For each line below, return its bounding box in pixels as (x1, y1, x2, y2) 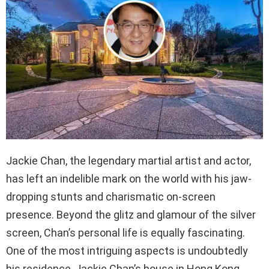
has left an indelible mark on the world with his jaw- (6, 172, 252, 185)
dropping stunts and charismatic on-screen (6, 190, 216, 203)
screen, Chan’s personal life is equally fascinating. (6, 226, 245, 239)
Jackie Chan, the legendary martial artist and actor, (6, 154, 251, 167)
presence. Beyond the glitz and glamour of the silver (6, 208, 256, 221)
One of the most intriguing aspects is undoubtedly (6, 244, 248, 257)
